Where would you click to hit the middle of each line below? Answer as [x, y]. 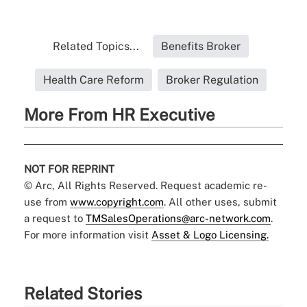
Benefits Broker [200, 46]
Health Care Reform [93, 79]
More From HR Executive [119, 114]
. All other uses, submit [220, 201]
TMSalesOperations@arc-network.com [178, 218]
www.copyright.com [116, 201]
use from [47, 201]
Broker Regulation [212, 79]
